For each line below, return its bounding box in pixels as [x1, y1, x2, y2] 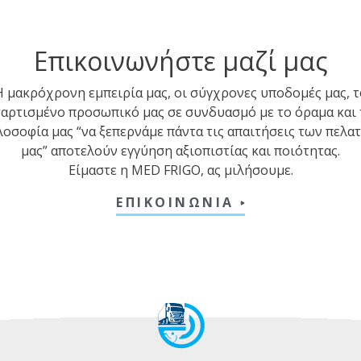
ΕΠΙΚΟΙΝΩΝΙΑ [116, 193, 240, 211]
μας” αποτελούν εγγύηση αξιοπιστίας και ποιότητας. [21, 141, 340, 160]
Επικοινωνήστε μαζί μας [33, 43, 328, 78]
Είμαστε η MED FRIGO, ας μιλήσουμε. [68, 160, 293, 179]
